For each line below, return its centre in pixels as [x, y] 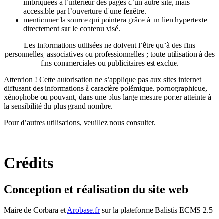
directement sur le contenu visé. [72, 28]
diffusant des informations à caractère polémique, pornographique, [106, 88]
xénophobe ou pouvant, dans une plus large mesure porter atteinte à [108, 97]
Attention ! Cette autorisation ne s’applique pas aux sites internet [103, 79]
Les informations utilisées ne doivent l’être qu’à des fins [109, 45]
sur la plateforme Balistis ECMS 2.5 [156, 210]
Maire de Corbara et [35, 210]
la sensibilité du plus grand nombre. [58, 106]
